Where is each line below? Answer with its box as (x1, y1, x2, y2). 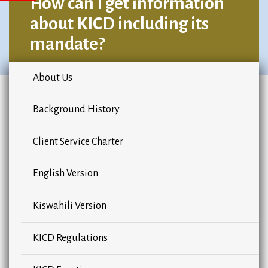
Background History (33, 104, 120, 115)
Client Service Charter (33, 136, 123, 148)
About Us (33, 72, 72, 84)
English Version (33, 168, 98, 179)
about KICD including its (30, 14, 209, 33)
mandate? (30, 35, 105, 54)
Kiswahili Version (33, 200, 106, 212)
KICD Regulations (33, 233, 108, 244)
